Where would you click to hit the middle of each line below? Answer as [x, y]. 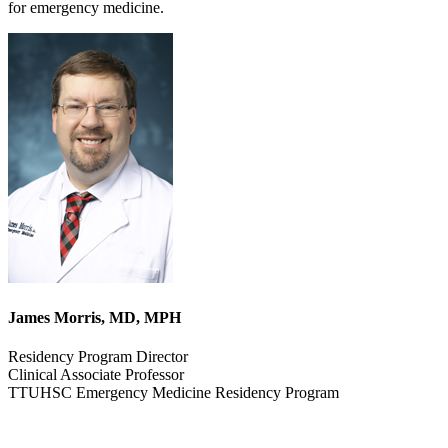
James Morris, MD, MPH [94, 317]
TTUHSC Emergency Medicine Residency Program [173, 392]
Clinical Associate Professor [96, 374]
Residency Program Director [98, 356]
